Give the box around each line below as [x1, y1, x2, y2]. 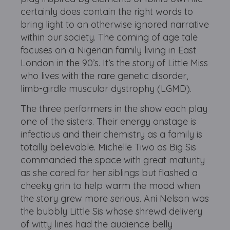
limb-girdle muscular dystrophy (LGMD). [21, 83, 195, 94]
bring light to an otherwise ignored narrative [21, 18, 209, 30]
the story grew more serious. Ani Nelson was [21, 193, 209, 204]
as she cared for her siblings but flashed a [21, 167, 198, 179]
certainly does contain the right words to [21, 6, 194, 17]
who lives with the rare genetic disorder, [21, 70, 188, 82]
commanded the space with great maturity [21, 154, 205, 166]
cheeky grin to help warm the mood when [21, 180, 201, 191]
